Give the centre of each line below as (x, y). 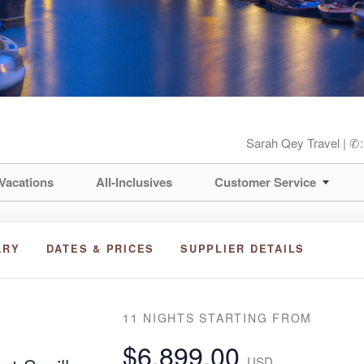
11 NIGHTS (161, 317)
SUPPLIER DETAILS (243, 249)
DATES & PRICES (100, 249)
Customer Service (265, 182)
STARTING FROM (256, 317)
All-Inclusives (134, 182)
